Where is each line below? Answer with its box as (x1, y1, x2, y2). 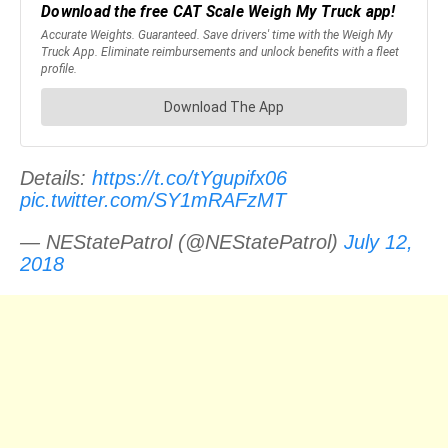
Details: (20, 166, 92, 189)
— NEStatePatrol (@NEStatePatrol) (20, 230, 344, 253)
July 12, (344, 230, 413, 253)
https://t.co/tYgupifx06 (92, 166, 287, 189)
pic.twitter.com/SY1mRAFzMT (20, 188, 286, 211)
